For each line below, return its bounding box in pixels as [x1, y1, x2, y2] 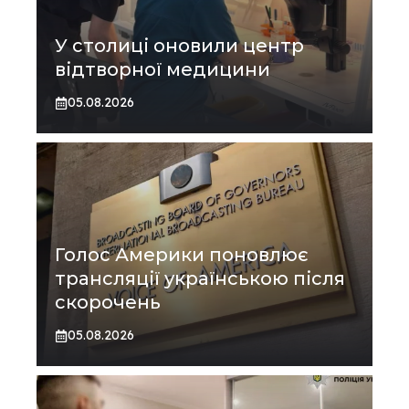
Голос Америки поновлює [55, 244, 309, 267]
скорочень [55, 291, 161, 314]
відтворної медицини [55, 58, 270, 81]
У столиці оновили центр [55, 35, 304, 58]
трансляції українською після [55, 267, 345, 290]
